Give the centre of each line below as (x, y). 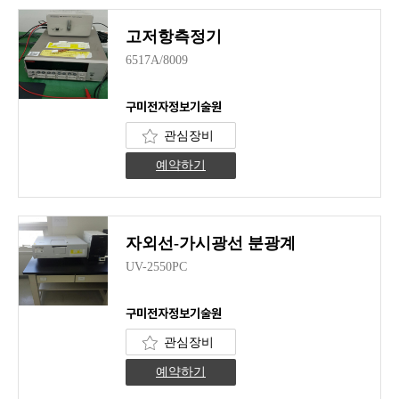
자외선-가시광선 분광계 (211, 244)
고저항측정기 (174, 37)
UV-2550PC (156, 267)
